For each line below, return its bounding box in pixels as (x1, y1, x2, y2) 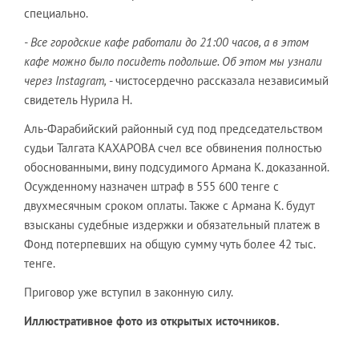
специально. (24, 6, 88, 21)
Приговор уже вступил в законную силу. (24, 284, 233, 300)
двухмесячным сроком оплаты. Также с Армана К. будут (24, 198, 315, 213)
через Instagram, (24, 73, 107, 88)
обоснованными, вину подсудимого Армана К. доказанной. (24, 159, 329, 175)
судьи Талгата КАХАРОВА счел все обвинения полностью (24, 140, 322, 155)
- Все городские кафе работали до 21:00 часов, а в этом (24, 34, 309, 50)
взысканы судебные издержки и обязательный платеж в (24, 217, 320, 232)
